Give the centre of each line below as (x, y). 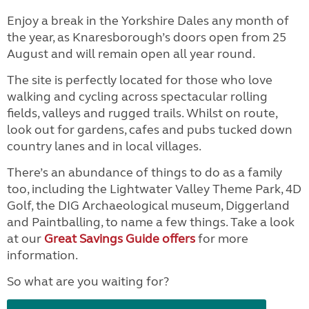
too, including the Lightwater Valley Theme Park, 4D (154, 189)
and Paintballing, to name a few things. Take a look (151, 222)
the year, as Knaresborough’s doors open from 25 (147, 37)
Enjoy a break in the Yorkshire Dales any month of (148, 20)
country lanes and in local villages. (104, 146)
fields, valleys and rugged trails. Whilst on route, (142, 113)
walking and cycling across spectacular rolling (137, 96)
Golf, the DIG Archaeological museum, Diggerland (148, 205)
